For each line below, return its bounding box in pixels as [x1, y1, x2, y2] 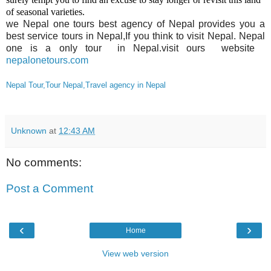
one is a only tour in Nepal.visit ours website [6, 42, 265, 53]
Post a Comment [6, 182, 93, 195]
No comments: [6, 155, 82, 169]
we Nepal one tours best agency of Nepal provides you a [6, 18, 265, 29]
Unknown [11, 125, 47, 135]
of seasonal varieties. [6, 6, 85, 17]
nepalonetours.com [6, 54, 88, 65]
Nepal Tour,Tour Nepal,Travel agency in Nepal [6, 80, 166, 90]
